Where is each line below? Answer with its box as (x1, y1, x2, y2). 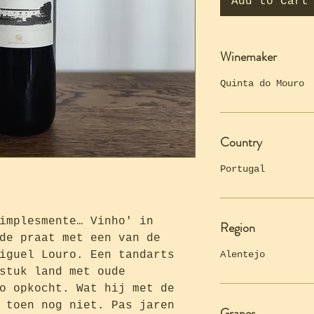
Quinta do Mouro (220, 77, 304, 89)
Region (220, 218, 255, 237)
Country (220, 132, 262, 151)
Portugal (220, 163, 265, 175)
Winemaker (220, 47, 277, 66)
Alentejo (220, 248, 265, 260)
